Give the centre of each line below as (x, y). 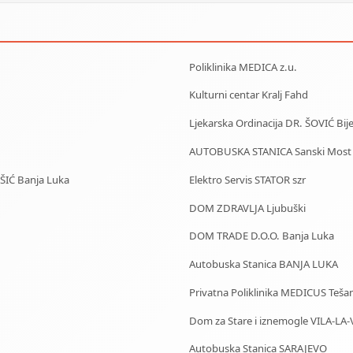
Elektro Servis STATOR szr (247, 179)
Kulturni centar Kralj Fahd (249, 95)
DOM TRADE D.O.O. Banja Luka (262, 236)
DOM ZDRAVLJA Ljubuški (247, 208)
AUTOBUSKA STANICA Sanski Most (270, 151)
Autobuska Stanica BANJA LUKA (264, 264)
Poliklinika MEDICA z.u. (243, 67)
